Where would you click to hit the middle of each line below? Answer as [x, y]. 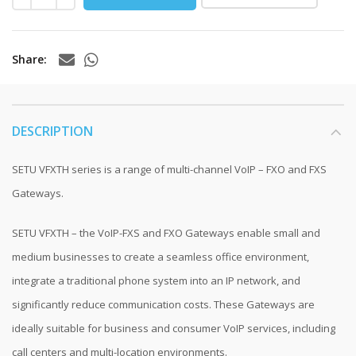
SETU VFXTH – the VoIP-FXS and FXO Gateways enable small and [166, 233]
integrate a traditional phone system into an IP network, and [156, 281]
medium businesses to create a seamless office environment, [161, 257]
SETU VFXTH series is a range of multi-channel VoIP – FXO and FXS [169, 169]
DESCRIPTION [52, 131]
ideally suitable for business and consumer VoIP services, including [174, 328]
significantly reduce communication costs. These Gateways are [163, 304]
